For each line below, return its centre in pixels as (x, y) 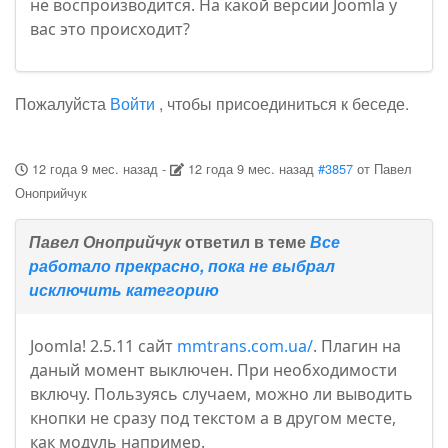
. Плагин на (357, 346)
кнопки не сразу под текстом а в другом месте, (213, 418)
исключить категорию (124, 290)
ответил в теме (245, 242)
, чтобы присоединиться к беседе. (282, 104)
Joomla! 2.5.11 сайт (103, 346)
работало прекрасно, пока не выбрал (182, 266)
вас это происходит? (110, 29)
